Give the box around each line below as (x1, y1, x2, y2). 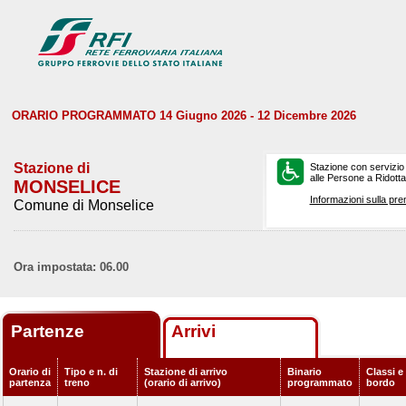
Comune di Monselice (14, 198, 154, 213)
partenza (9, 377, 51, 388)
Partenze (11, 322, 89, 341)
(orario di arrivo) (144, 377, 221, 388)
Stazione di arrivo (144, 366, 227, 377)
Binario (287, 366, 322, 377)
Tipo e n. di (64, 366, 118, 377)
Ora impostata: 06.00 (14, 260, 129, 274)
